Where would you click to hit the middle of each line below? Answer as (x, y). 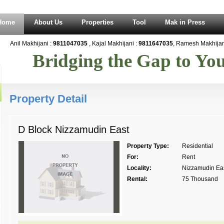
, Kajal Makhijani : (109, 43)
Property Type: (148, 146)
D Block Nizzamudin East (74, 129)
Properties (97, 22)
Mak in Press (185, 22)
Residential (197, 146)
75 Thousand (200, 179)
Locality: (139, 168)
